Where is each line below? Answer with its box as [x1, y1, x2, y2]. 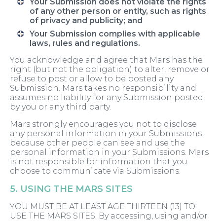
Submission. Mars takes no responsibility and [10, 83, 196, 93]
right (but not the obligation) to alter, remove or [10, 65, 210, 74]
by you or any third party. [10, 102, 111, 112]
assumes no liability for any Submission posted [10, 93, 203, 103]
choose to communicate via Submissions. [10, 166, 181, 176]
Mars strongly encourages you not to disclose [10, 119, 197, 129]
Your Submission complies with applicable [30, 29, 200, 39]
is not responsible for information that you [10, 157, 187, 167]
